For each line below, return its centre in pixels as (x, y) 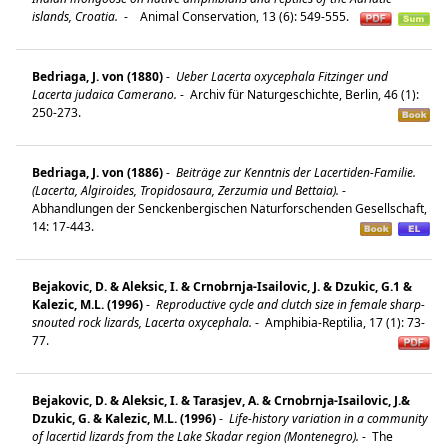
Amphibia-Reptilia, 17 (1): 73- (343, 322)
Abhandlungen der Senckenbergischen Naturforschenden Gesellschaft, (229, 208)
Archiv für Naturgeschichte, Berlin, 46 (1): (303, 94)
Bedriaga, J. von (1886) (97, 172)
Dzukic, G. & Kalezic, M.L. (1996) (124, 418)
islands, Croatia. (76, 16)
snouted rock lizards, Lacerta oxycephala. (142, 322)
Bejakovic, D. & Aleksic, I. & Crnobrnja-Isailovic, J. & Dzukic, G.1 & (222, 286)
